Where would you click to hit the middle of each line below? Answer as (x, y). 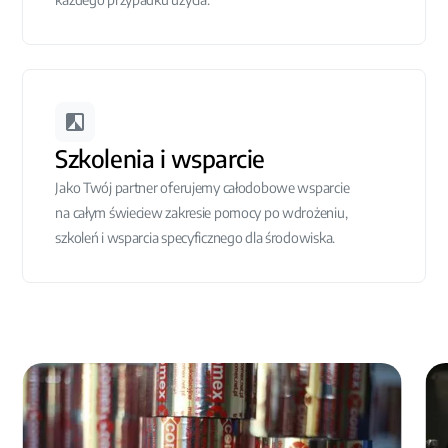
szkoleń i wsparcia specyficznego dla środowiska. (195, 237)
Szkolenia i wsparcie (160, 158)
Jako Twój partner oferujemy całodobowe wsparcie (202, 187)
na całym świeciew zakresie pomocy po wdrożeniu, (201, 212)
